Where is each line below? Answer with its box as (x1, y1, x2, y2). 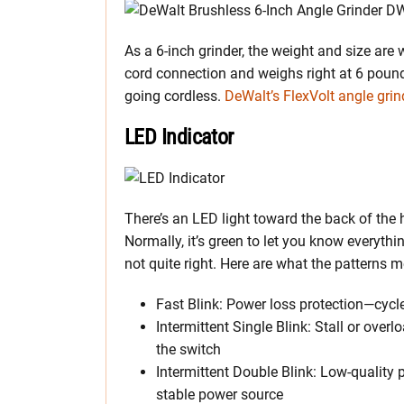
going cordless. (124, 87, 225, 105)
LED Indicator (124, 124, 234, 150)
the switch (156, 340, 221, 358)
